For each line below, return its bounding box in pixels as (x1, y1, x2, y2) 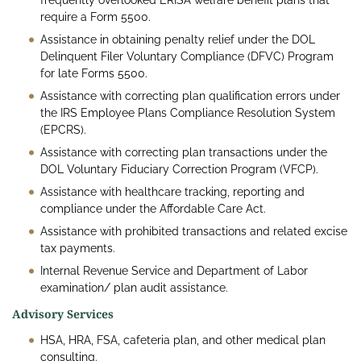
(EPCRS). (40, 123, 86, 137)
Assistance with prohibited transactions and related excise (40, 225, 347, 239)
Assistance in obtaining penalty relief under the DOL (40, 33, 315, 47)
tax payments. (40, 242, 115, 255)
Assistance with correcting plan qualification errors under (40, 89, 340, 103)
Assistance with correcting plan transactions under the (40, 146, 327, 160)
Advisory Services (12, 306, 114, 322)
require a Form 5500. (40, 10, 151, 24)
